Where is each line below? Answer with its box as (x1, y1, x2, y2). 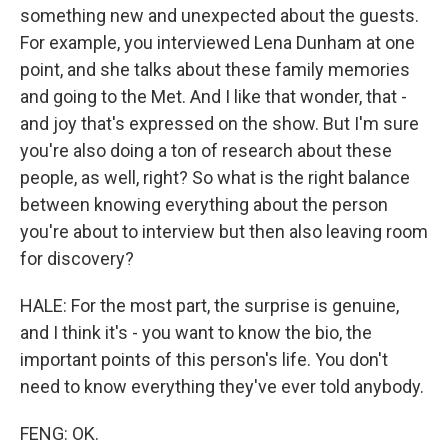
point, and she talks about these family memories (20, 59, 410, 81)
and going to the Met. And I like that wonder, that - (20, 86, 407, 108)
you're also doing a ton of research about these (20, 140, 392, 162)
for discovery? (20, 248, 134, 270)
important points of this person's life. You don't (20, 349, 388, 371)
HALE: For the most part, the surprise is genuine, (20, 295, 399, 317)
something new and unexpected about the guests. (20, 5, 419, 27)
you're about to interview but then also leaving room (20, 221, 428, 243)
